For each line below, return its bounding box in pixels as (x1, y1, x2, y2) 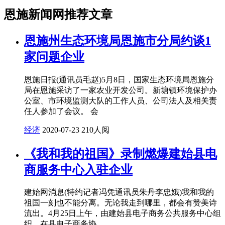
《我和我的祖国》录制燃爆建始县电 (24, 147, 217, 160)
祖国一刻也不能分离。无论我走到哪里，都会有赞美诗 (24, 198, 217, 207)
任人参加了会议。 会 (24, 106, 98, 116)
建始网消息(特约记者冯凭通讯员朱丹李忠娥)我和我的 (24, 188, 214, 197)
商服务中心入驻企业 (24, 163, 133, 176)
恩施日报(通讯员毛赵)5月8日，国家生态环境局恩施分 (24, 75, 214, 84)
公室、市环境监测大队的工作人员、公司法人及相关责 (24, 96, 217, 105)
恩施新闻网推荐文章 (4, 8, 113, 21)
